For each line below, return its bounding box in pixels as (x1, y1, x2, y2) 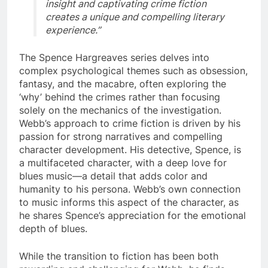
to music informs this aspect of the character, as (19, 196, 239, 208)
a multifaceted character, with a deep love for (19, 156, 227, 169)
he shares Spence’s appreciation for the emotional (19, 209, 246, 221)
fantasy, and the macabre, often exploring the (19, 77, 226, 90)
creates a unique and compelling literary (45, 10, 224, 23)
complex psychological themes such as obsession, (19, 64, 248, 77)
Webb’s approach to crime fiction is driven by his (19, 117, 240, 129)
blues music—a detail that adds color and (19, 169, 208, 182)
